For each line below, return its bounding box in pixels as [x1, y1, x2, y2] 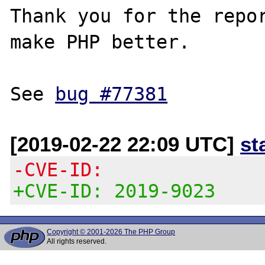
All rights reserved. [47, 237, 107, 245]
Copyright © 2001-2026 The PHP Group [47, 228, 176, 236]
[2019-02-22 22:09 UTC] [10, 132, 241, 156]
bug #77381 [55, 83, 168, 105]
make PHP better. [10, 31, 190, 53]
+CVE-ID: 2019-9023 [13, 180, 216, 202]
